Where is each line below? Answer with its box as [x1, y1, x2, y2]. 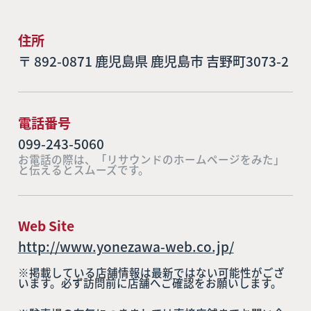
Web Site [17, 216, 74, 236]
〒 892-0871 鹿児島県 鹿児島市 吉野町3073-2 [17, 51, 289, 72]
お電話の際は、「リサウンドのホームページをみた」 [17, 151, 285, 167]
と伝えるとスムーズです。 [17, 161, 149, 177]
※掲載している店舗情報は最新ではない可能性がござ [17, 264, 285, 280]
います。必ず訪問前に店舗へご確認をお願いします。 [17, 275, 282, 291]
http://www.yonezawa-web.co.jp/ [17, 237, 234, 257]
